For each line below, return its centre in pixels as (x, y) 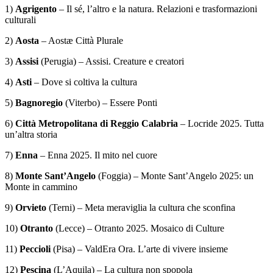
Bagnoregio (39, 103)
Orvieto (31, 208)
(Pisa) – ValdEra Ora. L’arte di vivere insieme (139, 249)
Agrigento (36, 9)
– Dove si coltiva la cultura (84, 82)
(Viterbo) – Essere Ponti (110, 103)
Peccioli (35, 249)
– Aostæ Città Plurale (81, 41)
